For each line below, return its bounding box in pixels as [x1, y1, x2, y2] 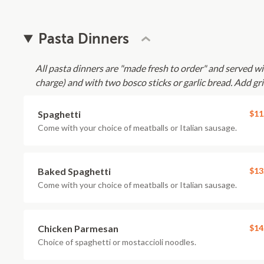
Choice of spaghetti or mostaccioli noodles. [38, 237, 196, 247]
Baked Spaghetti [38, 166, 111, 177]
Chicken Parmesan [38, 223, 118, 234]
